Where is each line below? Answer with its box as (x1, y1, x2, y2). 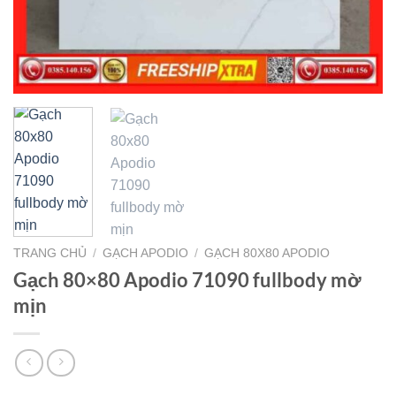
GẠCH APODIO (103, 246, 189, 260)
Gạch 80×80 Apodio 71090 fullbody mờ (13, 267, 362, 292)
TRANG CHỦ (13, 246, 87, 260)
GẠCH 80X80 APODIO (204, 246, 331, 260)
